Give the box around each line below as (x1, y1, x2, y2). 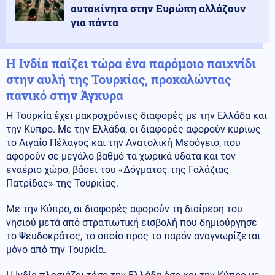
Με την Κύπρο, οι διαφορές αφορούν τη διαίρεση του (6, 203, 242, 215)
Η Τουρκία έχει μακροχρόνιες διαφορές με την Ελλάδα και (6, 109, 267, 122)
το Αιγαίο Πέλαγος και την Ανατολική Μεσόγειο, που (6, 136, 241, 149)
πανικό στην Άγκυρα (6, 87, 123, 103)
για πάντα (71, 15, 118, 29)
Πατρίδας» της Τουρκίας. (6, 177, 118, 189)
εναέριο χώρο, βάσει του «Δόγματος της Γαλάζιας (6, 163, 229, 176)
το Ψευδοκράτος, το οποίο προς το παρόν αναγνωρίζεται (6, 230, 260, 242)
